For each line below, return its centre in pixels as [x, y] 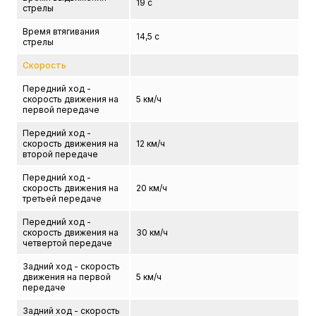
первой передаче [61, 110]
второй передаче [61, 154]
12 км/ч [151, 144]
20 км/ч [152, 188]
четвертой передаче [68, 243]
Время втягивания [61, 31]
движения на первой [67, 277]
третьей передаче [62, 199]
